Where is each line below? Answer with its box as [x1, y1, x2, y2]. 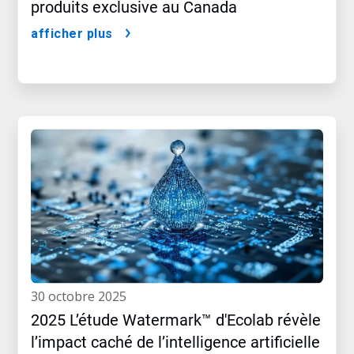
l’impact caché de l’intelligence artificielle [31, 333, 320, 352]
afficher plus [31, 26, 113, 42]
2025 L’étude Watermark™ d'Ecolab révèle [31, 311, 321, 330]
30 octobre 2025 [38, 288, 126, 306]
